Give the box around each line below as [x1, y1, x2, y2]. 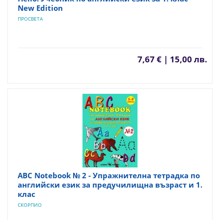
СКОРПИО [18, 201, 42, 208]
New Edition [18, 3, 63, 13]
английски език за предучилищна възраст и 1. [18, 180, 202, 190]
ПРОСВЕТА [18, 15, 43, 22]
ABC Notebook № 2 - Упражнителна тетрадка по [18, 170, 200, 180]
